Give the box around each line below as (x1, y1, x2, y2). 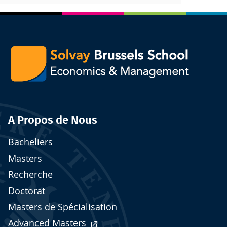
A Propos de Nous (8, 115, 97, 126)
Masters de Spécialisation (8, 201, 117, 213)
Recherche (8, 169, 53, 181)
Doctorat (8, 185, 45, 197)
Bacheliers (8, 136, 53, 148)
